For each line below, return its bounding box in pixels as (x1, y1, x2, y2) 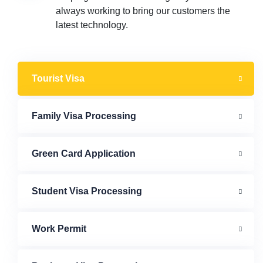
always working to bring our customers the (56, 5, 230, 16)
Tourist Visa (32, 73, 85, 83)
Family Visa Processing (32, 110, 136, 121)
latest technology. (56, 19, 128, 30)
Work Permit (32, 223, 86, 234)
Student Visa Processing (32, 186, 142, 196)
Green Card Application (32, 148, 136, 159)
